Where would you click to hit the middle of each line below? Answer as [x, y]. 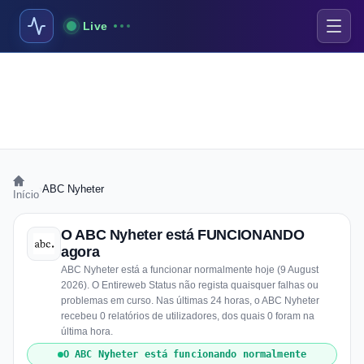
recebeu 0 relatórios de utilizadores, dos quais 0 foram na [188, 316]
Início [26, 195]
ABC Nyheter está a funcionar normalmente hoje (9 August [190, 270]
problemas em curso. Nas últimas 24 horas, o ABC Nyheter [190, 301]
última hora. [87, 331]
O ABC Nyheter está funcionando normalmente [185, 354]
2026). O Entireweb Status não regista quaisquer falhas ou [190, 285]
